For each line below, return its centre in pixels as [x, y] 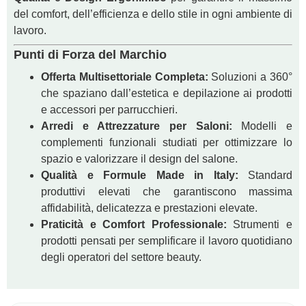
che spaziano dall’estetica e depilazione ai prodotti [167, 94]
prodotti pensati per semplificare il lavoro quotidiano [167, 241]
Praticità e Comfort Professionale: [134, 225]
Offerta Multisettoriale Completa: [125, 77]
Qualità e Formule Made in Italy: [140, 176]
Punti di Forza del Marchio [90, 55]
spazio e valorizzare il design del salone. [139, 159]
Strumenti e [260, 225]
